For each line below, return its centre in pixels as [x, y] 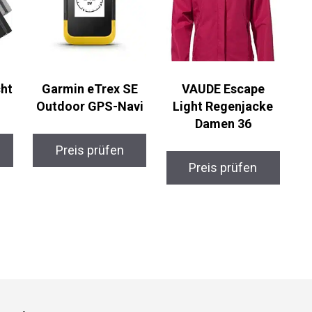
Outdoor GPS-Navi [89, 107]
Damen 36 [223, 124]
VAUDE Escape [223, 89]
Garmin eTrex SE [89, 89]
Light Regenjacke [223, 107]
